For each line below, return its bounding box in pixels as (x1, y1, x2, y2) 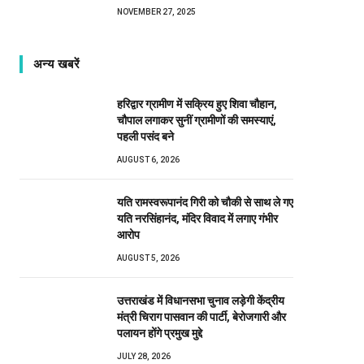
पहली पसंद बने (117, 129, 176, 143)
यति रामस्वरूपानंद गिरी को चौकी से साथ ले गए (117, 195, 293, 209)
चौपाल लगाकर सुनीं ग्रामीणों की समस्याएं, (117, 113, 276, 127)
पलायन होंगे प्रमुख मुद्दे (117, 326, 202, 340)
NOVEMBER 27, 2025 (117, 6, 196, 16)
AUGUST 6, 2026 (117, 154, 180, 164)
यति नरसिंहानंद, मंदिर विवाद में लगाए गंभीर (117, 211, 278, 225)
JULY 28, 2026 (117, 351, 171, 361)
